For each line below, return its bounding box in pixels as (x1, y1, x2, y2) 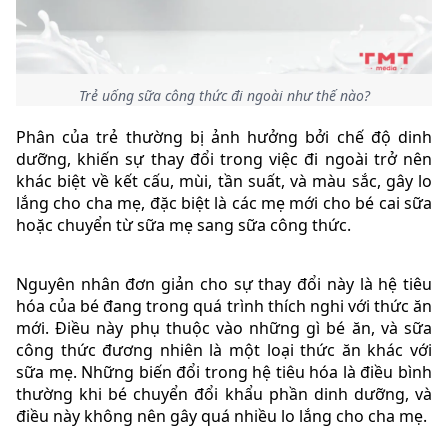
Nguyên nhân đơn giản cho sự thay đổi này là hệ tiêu (16, 273, 432, 295)
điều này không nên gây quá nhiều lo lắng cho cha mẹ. (16, 405, 427, 427)
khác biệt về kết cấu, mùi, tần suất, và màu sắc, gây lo (16, 170, 432, 192)
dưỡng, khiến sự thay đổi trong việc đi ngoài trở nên (16, 148, 432, 170)
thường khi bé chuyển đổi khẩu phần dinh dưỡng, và (16, 383, 432, 405)
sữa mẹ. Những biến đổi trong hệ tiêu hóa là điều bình (16, 361, 432, 383)
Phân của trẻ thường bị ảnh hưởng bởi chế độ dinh (16, 126, 432, 148)
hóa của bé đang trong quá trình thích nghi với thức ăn (16, 295, 432, 317)
